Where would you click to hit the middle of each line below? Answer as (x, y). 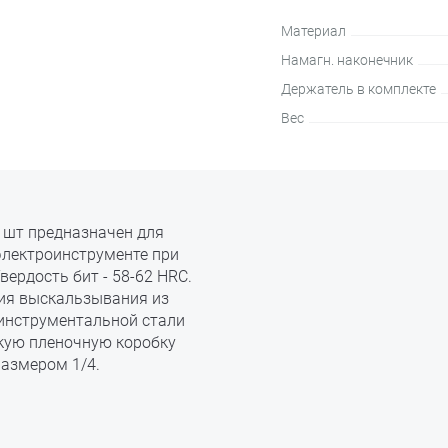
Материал (313, 31)
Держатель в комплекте (358, 89)
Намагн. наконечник (346, 60)
